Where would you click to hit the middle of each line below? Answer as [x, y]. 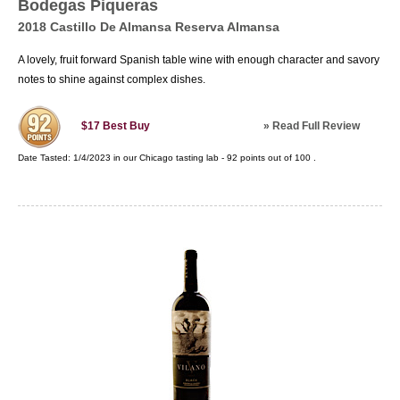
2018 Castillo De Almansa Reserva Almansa [149, 27]
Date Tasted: [46, 158]
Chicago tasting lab [179, 158]
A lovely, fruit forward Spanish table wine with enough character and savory [199, 60]
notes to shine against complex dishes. [112, 79]
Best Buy [126, 126]
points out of [266, 158]
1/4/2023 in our [106, 158]
